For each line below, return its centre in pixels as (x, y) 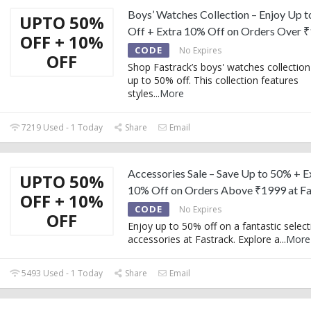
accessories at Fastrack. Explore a (204, 239)
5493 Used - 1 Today (61, 273)
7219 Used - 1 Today (61, 127)
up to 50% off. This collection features (213, 80)
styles (141, 93)
